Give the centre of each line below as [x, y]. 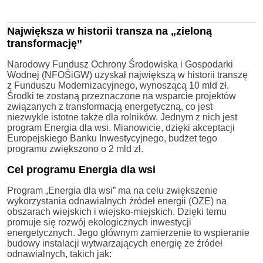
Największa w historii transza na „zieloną [109, 31]
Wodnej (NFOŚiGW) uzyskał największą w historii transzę [127, 75]
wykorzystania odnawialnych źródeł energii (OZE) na [117, 201]
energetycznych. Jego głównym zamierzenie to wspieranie [128, 232]
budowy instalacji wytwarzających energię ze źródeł [115, 243]
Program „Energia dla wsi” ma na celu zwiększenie [112, 190]
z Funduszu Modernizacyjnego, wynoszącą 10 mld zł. [118, 85]
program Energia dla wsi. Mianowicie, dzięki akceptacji [121, 127]
